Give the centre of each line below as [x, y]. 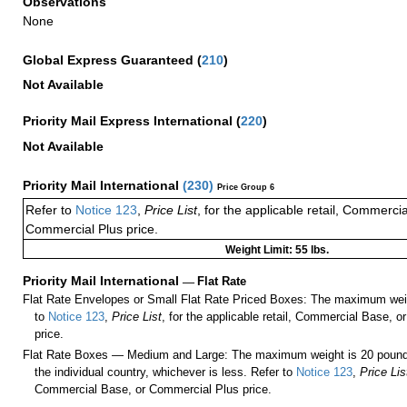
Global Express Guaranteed [110, 60]
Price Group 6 [246, 187]
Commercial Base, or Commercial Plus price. [154, 389]
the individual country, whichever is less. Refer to [164, 372]
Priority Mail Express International [129, 121]
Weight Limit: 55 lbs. [277, 249]
